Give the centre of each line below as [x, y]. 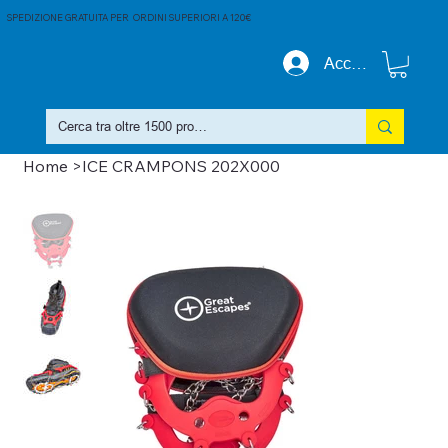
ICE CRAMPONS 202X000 [180, 166]
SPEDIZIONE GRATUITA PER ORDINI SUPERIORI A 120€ [129, 17]
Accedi [349, 63]
